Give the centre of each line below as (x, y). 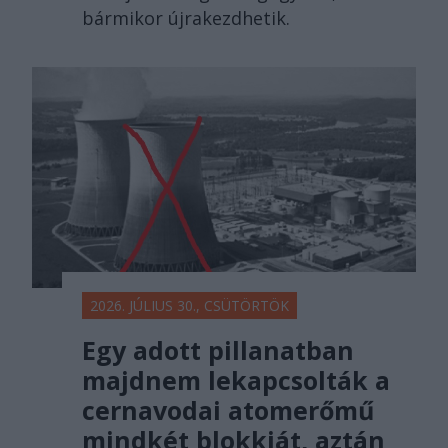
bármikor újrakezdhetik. (186, 18)
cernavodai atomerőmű (228, 409)
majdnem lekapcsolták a (236, 379)
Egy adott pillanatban (218, 349)
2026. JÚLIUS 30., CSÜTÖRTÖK (189, 305)
